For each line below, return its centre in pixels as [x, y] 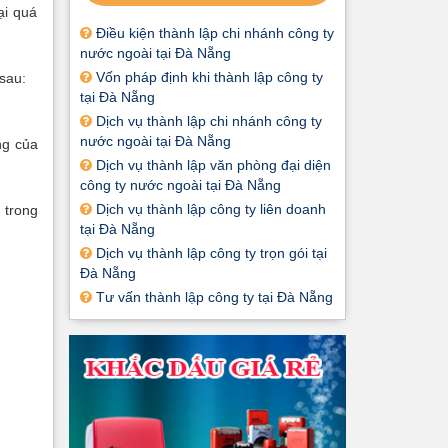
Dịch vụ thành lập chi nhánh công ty [206, 121]
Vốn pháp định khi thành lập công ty [207, 77]
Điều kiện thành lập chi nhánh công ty [212, 33]
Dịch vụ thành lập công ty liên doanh [208, 209]
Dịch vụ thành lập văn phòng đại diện [211, 165]
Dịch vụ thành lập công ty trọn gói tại [209, 253]
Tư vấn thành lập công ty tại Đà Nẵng [212, 297]
